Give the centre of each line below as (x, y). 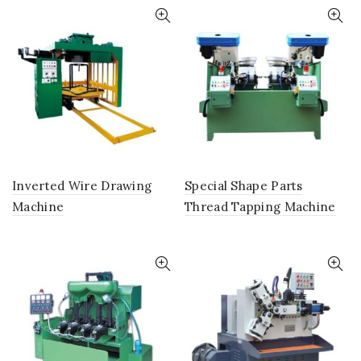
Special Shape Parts (244, 186)
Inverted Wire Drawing (82, 186)
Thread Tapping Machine (260, 207)
